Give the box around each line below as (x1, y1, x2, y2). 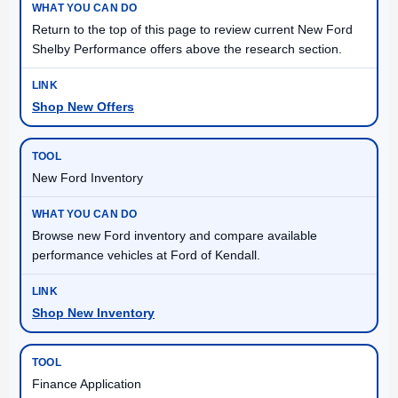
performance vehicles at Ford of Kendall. (32, 247, 260, 262)
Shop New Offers (32, 99, 134, 114)
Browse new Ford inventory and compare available (32, 227, 317, 243)
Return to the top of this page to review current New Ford (32, 21, 353, 36)
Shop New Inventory (32, 305, 155, 320)
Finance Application (32, 376, 141, 391)
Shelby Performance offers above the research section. (32, 41, 342, 56)
